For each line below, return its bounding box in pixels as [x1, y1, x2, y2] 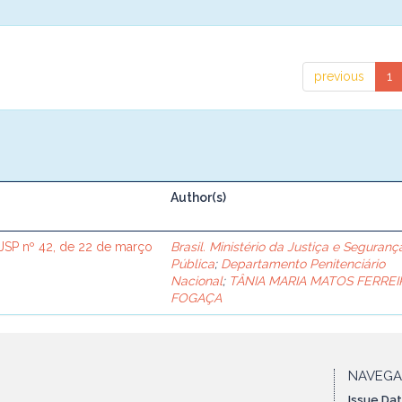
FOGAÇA [170, 291, 223, 305]
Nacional [170, 274, 223, 288]
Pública [170, 257, 215, 271]
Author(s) [170, 190, 227, 205]
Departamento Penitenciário [221, 257, 386, 271]
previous [313, 69, 364, 83]
